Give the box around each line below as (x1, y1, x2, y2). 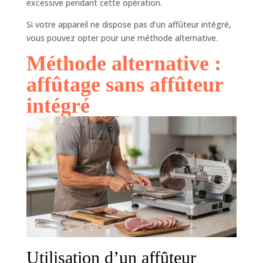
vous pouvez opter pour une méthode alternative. (26, 32, 218, 43)
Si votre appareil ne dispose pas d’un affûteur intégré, (26, 18, 231, 30)
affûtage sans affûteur (26, 72, 223, 96)
